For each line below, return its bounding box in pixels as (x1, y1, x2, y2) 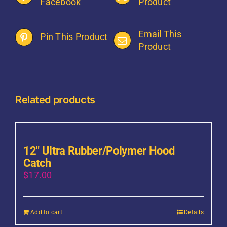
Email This (138, 28, 181, 40)
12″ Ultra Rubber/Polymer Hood (23, 144, 175, 157)
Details (184, 208, 204, 216)
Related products (15, 93, 96, 106)
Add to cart (30, 208, 62, 216)
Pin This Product (40, 31, 108, 43)
